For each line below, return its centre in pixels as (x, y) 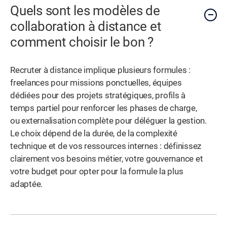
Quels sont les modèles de (85, 10)
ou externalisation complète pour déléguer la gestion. (108, 121)
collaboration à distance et (86, 26)
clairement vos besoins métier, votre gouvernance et (107, 159)
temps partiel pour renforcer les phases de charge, (104, 108)
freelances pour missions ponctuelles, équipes (96, 83)
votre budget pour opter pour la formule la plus (97, 171)
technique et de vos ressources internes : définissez (106, 146)
